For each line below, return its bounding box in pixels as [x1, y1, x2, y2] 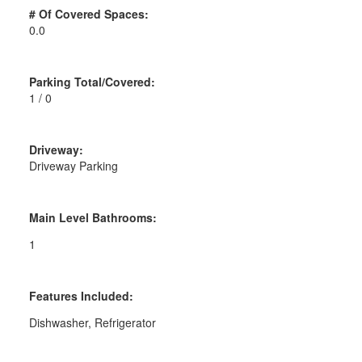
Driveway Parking [28, 157, 118, 174]
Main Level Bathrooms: [28, 208, 157, 225]
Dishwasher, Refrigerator [28, 314, 156, 330]
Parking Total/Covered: [28, 73, 155, 90]
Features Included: [28, 287, 133, 304]
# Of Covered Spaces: [28, 5, 149, 22]
